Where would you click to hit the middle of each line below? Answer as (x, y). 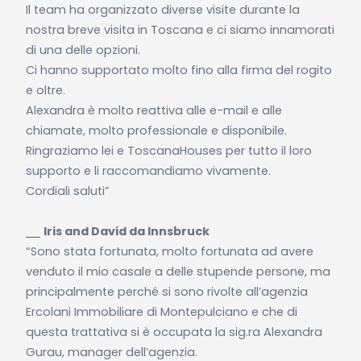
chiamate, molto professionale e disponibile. (156, 130)
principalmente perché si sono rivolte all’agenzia (166, 291)
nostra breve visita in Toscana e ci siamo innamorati (180, 29)
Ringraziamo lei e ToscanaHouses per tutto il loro (168, 150)
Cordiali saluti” (67, 191)
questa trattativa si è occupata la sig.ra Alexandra (174, 332)
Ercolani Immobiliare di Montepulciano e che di (161, 311)
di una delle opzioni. (83, 50)
